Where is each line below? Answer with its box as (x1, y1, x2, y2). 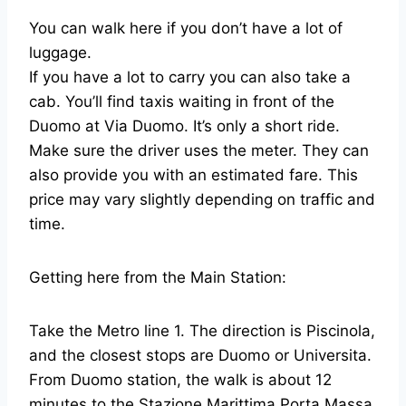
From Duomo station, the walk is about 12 (29, 371, 332, 390)
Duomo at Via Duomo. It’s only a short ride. (29, 117, 340, 136)
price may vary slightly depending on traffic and (29, 190, 375, 209)
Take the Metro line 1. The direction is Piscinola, (29, 322, 375, 341)
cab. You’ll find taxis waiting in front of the (29, 92, 334, 111)
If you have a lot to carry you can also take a (29, 68, 351, 87)
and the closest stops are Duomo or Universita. (29, 346, 372, 365)
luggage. (29, 43, 92, 63)
